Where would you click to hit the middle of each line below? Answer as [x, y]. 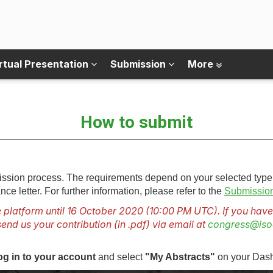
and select [120, 257]
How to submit [136, 122]
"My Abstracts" [180, 257]
